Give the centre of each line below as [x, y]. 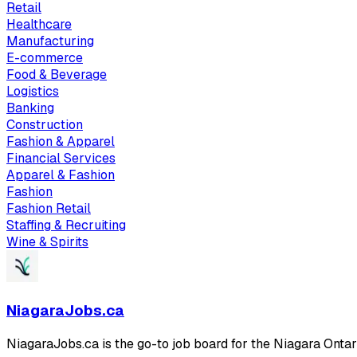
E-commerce [45, 57]
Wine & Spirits [47, 241]
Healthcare [39, 24]
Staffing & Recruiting [66, 225]
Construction [45, 124]
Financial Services [61, 158]
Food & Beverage [57, 74]
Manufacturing [50, 41]
